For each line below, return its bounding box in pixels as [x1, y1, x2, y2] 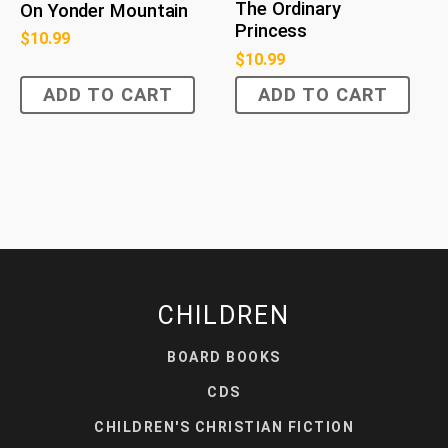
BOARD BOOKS [167, 348, 281, 365]
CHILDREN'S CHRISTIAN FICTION [94, 418, 354, 435]
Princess [235, 20, 308, 43]
